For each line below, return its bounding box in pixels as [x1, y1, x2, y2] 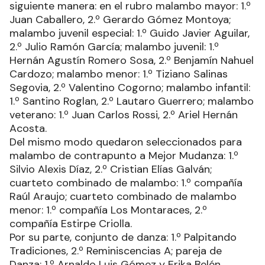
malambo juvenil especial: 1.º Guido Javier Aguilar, [9, 25, 250, 40]
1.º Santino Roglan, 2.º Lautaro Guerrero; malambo [9, 93, 254, 108]
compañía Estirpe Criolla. [9, 216, 135, 231]
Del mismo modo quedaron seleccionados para [9, 134, 242, 149]
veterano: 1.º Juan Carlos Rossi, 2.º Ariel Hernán [9, 107, 238, 122]
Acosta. [9, 121, 47, 135]
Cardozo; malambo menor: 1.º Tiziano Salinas [9, 66, 228, 81]
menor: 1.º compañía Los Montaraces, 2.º [9, 202, 207, 217]
